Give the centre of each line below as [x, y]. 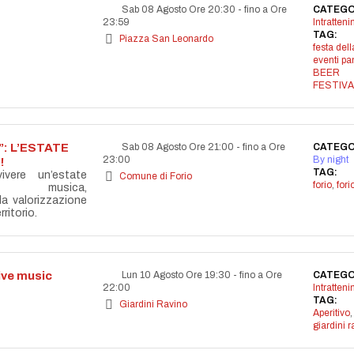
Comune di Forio [156, 176]
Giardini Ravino [153, 304]
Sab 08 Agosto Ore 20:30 [179, 9]
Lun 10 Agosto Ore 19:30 [176, 275]
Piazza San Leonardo [166, 39]
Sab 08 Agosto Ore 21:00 [178, 147]
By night [330, 160]
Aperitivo [331, 313]
